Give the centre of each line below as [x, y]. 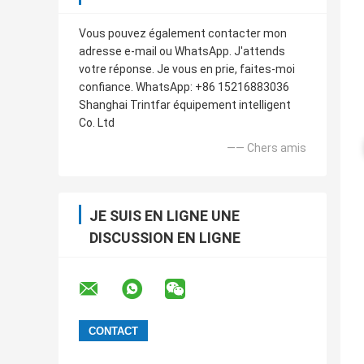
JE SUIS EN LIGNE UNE [165, 216]
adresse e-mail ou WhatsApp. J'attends [182, 52]
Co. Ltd [97, 123]
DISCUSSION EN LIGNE [165, 238]
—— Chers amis [266, 148]
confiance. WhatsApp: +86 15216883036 [184, 87]
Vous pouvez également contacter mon [183, 34]
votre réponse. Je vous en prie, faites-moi [187, 69]
